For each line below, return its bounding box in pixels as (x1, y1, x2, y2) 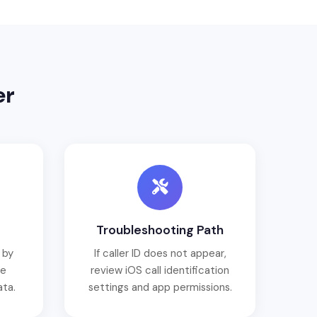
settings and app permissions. (88, 280, 232, 295)
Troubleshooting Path (96, 222, 224, 238)
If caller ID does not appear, (93, 246, 226, 261)
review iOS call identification (91, 263, 229, 278)
